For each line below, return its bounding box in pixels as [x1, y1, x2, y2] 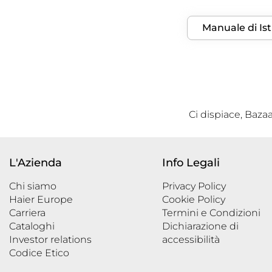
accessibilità [162, 234, 220, 246]
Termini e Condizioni [162, 207, 260, 219]
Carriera [9, 207, 46, 219]
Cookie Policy [162, 194, 225, 206]
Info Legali [162, 156, 220, 170]
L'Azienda [9, 156, 62, 170]
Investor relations [9, 234, 92, 246]
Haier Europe [9, 194, 73, 206]
